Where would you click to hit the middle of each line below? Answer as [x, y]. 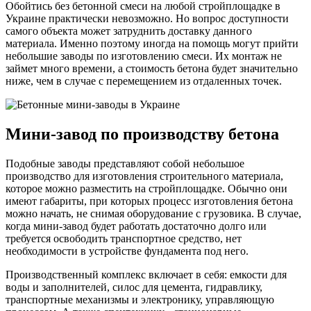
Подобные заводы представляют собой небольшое [125, 163]
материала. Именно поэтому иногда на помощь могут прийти [152, 44]
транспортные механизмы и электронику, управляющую [140, 300]
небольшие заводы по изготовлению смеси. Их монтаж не [144, 56]
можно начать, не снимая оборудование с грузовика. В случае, [153, 213]
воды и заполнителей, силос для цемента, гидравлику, [134, 287]
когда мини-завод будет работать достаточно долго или [136, 226]
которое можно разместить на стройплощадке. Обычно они [146, 188]
